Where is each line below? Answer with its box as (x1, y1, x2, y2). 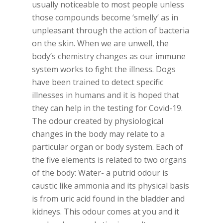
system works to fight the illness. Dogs (32, 64, 176, 75)
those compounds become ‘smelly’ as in (32, 12, 178, 23)
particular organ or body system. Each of (32, 141, 183, 152)
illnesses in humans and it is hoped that (32, 90, 179, 101)
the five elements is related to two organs (32, 154, 187, 165)
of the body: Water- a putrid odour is (32, 167, 168, 178)
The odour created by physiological (32, 115, 163, 126)
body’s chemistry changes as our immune (32, 51, 186, 62)
